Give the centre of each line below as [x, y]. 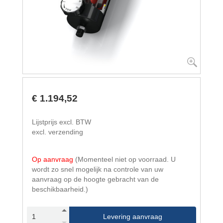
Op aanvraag [54, 159]
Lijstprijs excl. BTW [61, 122]
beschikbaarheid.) [60, 189]
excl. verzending [57, 132]
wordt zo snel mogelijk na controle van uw [98, 169]
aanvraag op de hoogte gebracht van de [95, 179]
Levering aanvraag [133, 216]
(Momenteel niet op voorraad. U [125, 159]
